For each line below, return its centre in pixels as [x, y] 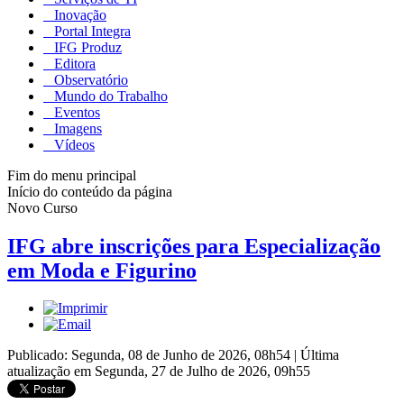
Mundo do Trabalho [109, 96]
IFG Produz [86, 47]
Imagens [76, 128]
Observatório [89, 79]
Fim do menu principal [72, 175]
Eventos [75, 112]
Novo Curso [42, 207]
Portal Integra [91, 31]
